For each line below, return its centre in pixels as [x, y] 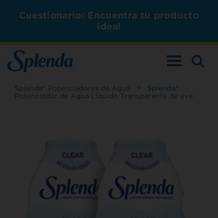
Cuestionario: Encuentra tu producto [109, 15]
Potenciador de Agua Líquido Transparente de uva [104, 96]
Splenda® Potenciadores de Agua [73, 88]
